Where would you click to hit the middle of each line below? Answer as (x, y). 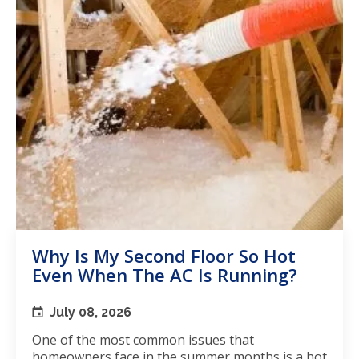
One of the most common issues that (143, 340)
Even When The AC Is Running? (165, 275)
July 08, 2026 (91, 313)
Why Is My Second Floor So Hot (164, 256)
